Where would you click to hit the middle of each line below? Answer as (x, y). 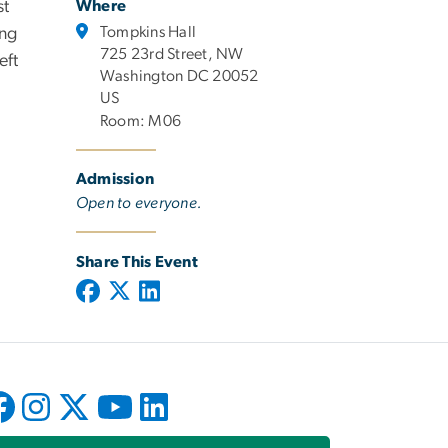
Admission (115, 179)
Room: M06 (141, 121)
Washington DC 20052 (179, 76)
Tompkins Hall (148, 32)
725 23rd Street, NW (172, 54)
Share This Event (137, 262)
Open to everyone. (139, 203)
